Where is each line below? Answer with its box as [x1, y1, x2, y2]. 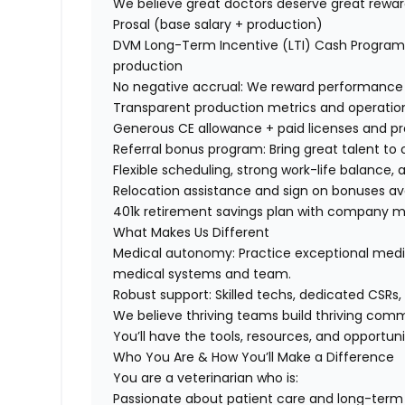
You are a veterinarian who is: [113, 369, 299, 388]
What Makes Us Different [113, 223, 270, 242]
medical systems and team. [113, 265, 292, 284]
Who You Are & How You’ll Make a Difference [113, 348, 395, 367]
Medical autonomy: [113, 244, 240, 263]
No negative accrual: [113, 78, 248, 97]
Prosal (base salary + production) [113, 15, 324, 34]
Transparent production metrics [113, 99, 317, 118]
